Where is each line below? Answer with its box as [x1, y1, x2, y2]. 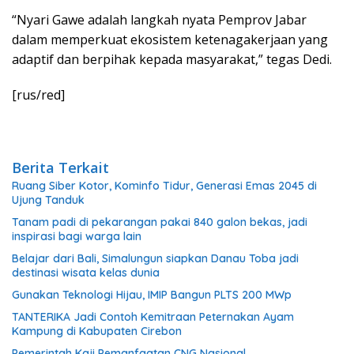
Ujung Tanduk [12, 192, 85, 207]
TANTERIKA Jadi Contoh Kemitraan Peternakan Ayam [12, 309, 294, 324]
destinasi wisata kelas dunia [12, 265, 160, 280]
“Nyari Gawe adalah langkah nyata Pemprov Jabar [12, 10, 307, 28]
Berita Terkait [12, 157, 109, 177]
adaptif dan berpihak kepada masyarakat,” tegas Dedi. [12, 50, 332, 68]
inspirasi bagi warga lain [12, 228, 141, 243]
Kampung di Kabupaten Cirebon [12, 323, 182, 338]
